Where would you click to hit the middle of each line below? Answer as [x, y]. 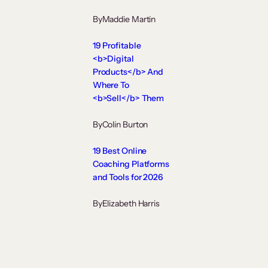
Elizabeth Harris [131, 204]
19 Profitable [117, 46]
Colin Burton [125, 125]
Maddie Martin [129, 19]
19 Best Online [120, 151]
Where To [111, 85]
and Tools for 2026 [128, 177]
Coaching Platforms [131, 164]
